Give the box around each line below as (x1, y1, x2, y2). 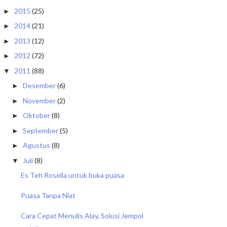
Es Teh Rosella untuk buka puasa (20, 171, 124, 179)
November (22, 96, 56, 105)
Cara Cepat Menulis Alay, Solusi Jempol (20, 211, 143, 220)
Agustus (22, 141, 50, 149)
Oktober (22, 111, 50, 120)
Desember (22, 81, 56, 90)
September (22, 126, 58, 135)
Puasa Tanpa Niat (20, 191, 75, 200)
